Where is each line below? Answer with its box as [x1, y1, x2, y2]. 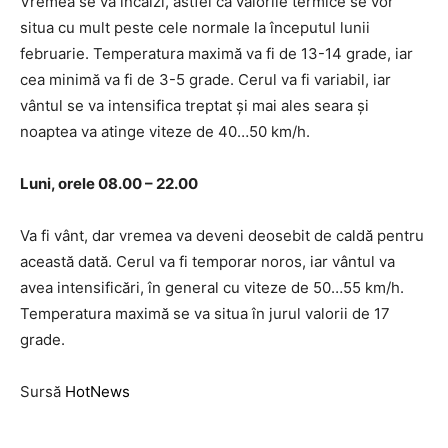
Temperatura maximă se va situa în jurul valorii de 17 [20, 304, 390, 324]
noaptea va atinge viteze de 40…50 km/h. [20, 122, 310, 142]
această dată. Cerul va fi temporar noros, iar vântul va [20, 252, 395, 272]
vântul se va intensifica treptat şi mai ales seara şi [20, 96, 369, 116]
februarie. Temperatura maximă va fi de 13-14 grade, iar [20, 44, 413, 64]
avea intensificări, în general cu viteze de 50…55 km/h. [20, 278, 404, 298]
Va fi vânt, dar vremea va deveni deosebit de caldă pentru [20, 226, 424, 246]
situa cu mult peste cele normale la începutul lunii [20, 18, 370, 38]
